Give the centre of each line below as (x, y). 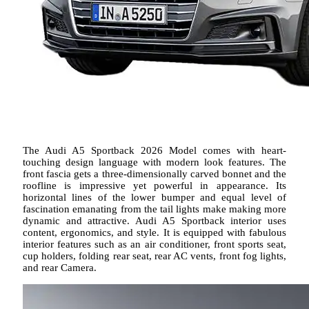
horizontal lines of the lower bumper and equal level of (154, 198)
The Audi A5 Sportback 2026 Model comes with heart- (154, 151)
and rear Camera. (60, 268)
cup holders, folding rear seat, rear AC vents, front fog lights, (154, 256)
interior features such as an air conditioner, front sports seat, (154, 245)
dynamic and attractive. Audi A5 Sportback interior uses (154, 221)
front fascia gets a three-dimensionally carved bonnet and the (154, 174)
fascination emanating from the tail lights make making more (154, 209)
